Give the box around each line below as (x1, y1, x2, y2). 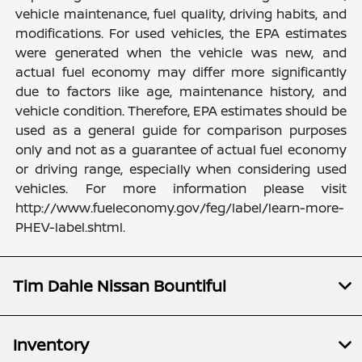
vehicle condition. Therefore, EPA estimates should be (15, 101, 347, 120)
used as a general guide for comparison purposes (15, 120, 347, 139)
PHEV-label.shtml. (15, 217, 126, 236)
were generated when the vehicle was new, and (15, 43, 347, 61)
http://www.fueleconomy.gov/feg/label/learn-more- (15, 198, 345, 217)
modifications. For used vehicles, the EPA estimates (15, 23, 347, 42)
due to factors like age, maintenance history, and (15, 82, 347, 100)
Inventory (13, 333, 89, 356)
